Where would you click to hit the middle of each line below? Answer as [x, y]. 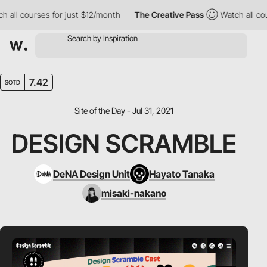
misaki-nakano [133, 193]
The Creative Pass [153, 15]
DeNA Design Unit [91, 174]
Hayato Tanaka [181, 174]
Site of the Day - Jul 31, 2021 [124, 111]
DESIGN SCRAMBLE [124, 143]
